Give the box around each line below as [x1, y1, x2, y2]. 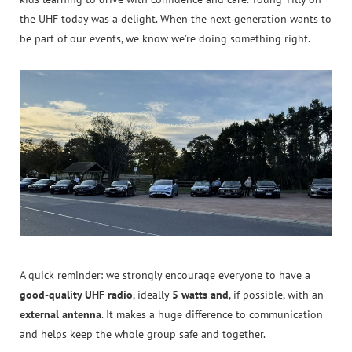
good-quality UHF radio [20, 287, 133, 302]
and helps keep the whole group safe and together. [20, 326, 266, 341]
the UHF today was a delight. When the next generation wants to [20, 11, 332, 26]
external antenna [20, 306, 101, 321]
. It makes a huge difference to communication [101, 306, 323, 321]
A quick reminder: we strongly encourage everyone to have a [20, 267, 310, 282]
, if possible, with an [229, 287, 324, 302]
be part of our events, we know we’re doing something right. [20, 31, 310, 46]
